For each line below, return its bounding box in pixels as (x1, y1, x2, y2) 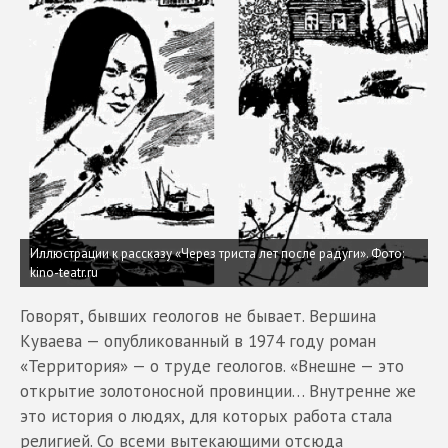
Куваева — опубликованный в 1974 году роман (20, 330, 376, 353)
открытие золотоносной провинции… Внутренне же (20, 380, 416, 403)
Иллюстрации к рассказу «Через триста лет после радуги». (30, 245, 368, 263)
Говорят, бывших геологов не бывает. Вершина (20, 305, 376, 328)
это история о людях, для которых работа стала (20, 405, 392, 428)
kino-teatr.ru (30, 264, 98, 282)
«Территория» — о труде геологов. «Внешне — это (20, 355, 404, 378)
